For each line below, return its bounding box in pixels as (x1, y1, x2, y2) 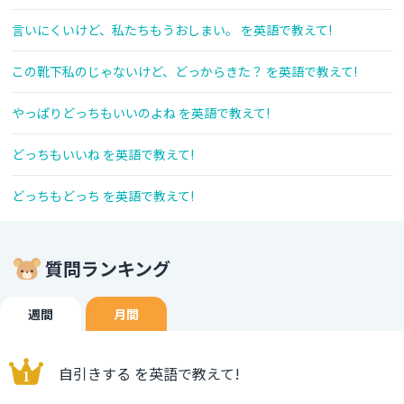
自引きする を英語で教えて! (59, 363, 240, 385)
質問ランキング (45, 255, 170, 282)
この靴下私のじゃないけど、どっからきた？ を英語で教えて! (12, 62, 357, 81)
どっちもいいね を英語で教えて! (12, 145, 194, 164)
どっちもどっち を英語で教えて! (12, 187, 194, 206)
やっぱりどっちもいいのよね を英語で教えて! (12, 104, 270, 123)
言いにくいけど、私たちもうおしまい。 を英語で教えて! (12, 21, 332, 40)
